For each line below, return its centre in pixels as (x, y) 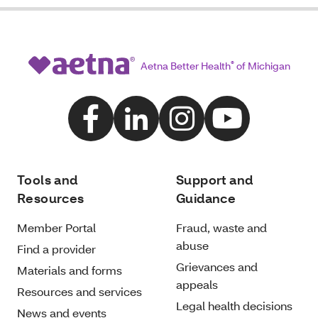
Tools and (48, 180)
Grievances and (217, 266)
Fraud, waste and (221, 227)
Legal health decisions (234, 305)
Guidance (206, 198)
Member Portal (56, 227)
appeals (197, 284)
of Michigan (262, 66)
